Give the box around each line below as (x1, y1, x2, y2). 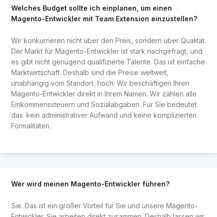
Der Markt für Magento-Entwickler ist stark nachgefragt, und (11, 46, 202, 55)
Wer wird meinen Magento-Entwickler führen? (11, 180, 170, 188)
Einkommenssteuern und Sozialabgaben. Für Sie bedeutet (11, 100, 197, 108)
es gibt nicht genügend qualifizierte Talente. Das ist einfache (11, 57, 205, 66)
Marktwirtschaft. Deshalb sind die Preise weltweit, (11, 68, 169, 77)
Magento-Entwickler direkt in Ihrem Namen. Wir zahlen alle (11, 89, 197, 98)
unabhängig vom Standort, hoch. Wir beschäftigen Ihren (11, 78, 189, 87)
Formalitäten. (11, 121, 51, 130)
